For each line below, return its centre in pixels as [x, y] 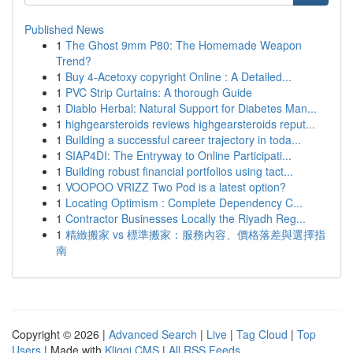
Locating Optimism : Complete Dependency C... [184, 203]
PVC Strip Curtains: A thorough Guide [159, 92]
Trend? [74, 61]
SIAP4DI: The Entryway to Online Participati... [178, 155]
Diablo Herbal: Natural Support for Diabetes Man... [191, 108]
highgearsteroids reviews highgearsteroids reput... [190, 124]
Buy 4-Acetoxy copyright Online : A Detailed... [178, 76]
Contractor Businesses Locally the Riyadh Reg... [186, 218]
